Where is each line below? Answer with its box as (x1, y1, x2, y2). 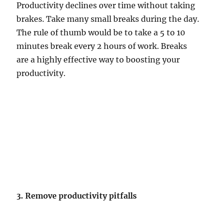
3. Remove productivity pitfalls (16, 191, 137, 201)
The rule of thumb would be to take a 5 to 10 (16, 28, 186, 38)
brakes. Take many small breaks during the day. (16, 14, 200, 24)
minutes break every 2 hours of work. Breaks (16, 41, 187, 51)
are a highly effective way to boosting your (16, 55, 180, 65)
